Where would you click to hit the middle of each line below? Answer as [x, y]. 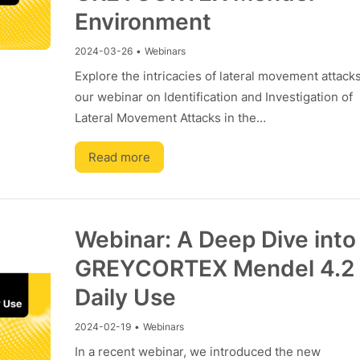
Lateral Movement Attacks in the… [170, 118]
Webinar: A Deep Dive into [215, 239]
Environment [143, 22]
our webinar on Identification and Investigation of [213, 97]
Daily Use [125, 297]
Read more [119, 157]
